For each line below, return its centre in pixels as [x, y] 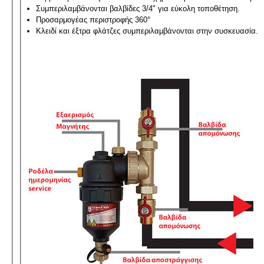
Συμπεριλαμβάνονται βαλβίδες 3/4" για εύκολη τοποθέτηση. [138, 9]
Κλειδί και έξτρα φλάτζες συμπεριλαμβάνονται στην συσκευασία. [147, 31]
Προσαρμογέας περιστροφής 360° [93, 20]
